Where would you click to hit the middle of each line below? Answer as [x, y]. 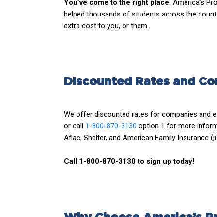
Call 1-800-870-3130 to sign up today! [130, 161]
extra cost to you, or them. [106, 26]
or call [75, 126]
